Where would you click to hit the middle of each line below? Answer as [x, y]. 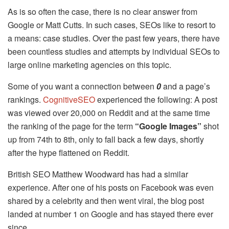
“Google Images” [168, 126]
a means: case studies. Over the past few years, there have [114, 38]
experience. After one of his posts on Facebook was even [111, 188]
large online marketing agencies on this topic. [89, 65]
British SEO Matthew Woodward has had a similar [98, 174]
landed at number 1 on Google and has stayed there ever [110, 214]
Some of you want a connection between [82, 86]
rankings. [25, 100]
